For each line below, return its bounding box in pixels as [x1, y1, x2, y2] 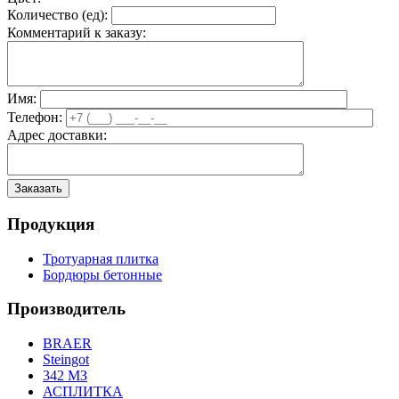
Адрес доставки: [7, 127, 107, 143]
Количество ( [7, 7, 86, 23]
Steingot [43, 351, 89, 367]
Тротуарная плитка [43, 250, 159, 266]
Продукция [7, 214, 94, 233]
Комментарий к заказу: [7, 25, 146, 41]
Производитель [7, 299, 126, 319]
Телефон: [7, 110, 62, 126]
